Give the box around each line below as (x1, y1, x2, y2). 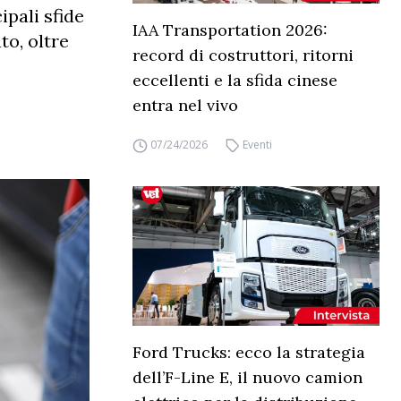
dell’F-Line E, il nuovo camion (132, 366, 363, 388)
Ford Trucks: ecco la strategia (132, 341, 365, 363)
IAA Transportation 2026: (132, 20, 328, 41)
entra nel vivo (132, 95, 238, 116)
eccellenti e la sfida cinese (132, 70, 337, 91)
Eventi (243, 137, 273, 153)
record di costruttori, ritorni (132, 45, 354, 66)
